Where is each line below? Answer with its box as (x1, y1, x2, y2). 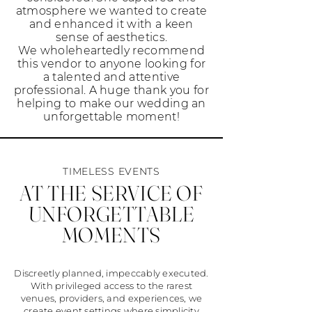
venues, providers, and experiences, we (20, 292, 203, 304)
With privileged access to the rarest (30, 280, 193, 291)
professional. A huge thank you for (14, 84, 209, 97)
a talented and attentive (42, 70, 180, 84)
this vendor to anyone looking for (17, 57, 206, 70)
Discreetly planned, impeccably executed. (14, 267, 209, 279)
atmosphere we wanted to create (15, 4, 208, 17)
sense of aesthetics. (55, 31, 168, 44)
